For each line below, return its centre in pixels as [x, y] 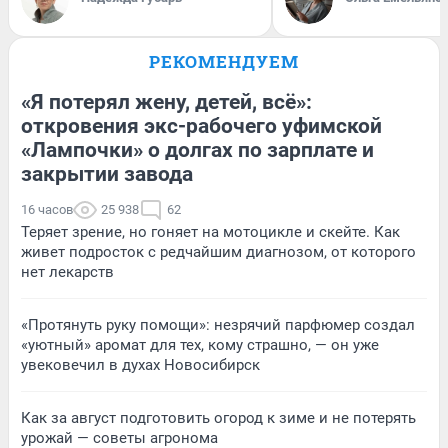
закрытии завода [107, 174]
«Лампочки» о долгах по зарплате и [197, 150]
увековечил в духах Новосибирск [140, 365]
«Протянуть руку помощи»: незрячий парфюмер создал [218, 325]
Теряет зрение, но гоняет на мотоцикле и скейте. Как [210, 232]
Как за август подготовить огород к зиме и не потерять [218, 418]
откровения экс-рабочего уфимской [201, 126]
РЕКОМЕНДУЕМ [224, 62]
